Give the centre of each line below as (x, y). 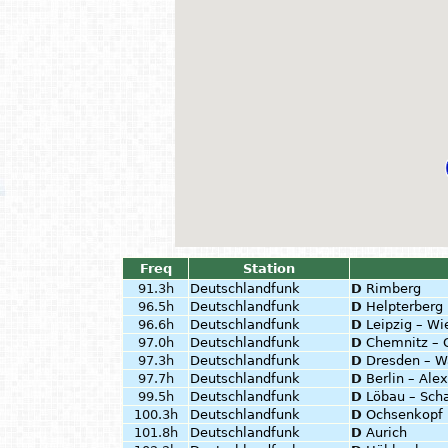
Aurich (386, 432)
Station (269, 268)
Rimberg (393, 288)
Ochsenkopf (404, 414)
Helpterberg (404, 306)
